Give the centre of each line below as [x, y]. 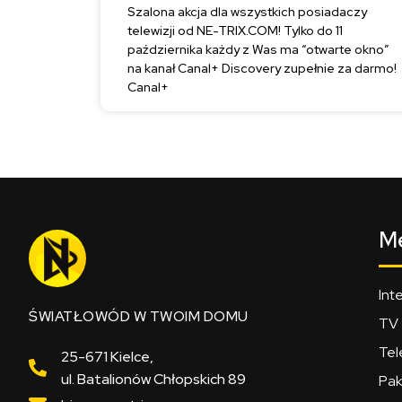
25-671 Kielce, [107, 356]
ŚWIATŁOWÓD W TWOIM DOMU [139, 316]
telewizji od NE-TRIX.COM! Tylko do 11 [235, 30]
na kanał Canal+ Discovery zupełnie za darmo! [262, 68]
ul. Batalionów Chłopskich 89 [153, 379]
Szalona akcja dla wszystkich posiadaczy [247, 11]
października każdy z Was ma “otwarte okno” [258, 49]
